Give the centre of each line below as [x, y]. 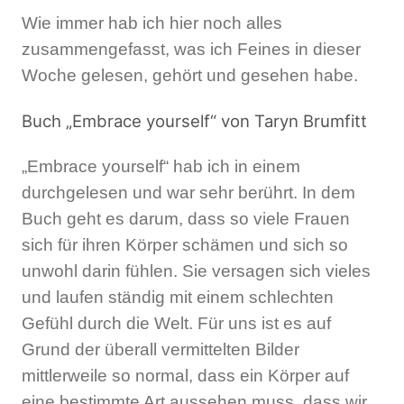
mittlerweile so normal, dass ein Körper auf [185, 375]
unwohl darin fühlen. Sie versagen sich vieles [196, 271]
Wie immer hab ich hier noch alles [152, 23]
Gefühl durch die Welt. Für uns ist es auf [176, 323]
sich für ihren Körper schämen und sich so [185, 244]
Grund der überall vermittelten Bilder [161, 349]
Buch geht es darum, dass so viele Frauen [186, 218]
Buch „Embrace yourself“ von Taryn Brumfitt [194, 121]
